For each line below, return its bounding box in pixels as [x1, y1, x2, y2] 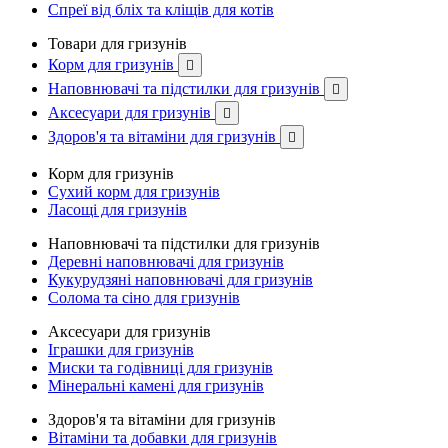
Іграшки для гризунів [48, 341, 194, 358]
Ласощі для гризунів [48, 201, 187, 218]
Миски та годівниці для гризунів [48, 359, 273, 376]
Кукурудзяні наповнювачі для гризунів [48, 271, 313, 288]
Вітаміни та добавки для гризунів [48, 429, 277, 446]
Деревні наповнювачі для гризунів [48, 253, 284, 270]
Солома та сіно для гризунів [48, 289, 240, 306]
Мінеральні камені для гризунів [48, 377, 264, 394]
